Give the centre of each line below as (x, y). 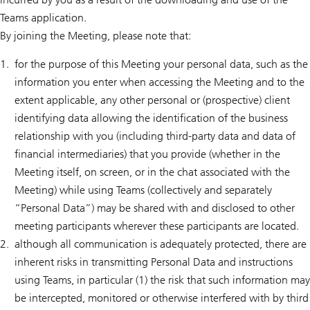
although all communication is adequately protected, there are (161, 244)
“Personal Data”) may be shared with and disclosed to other (155, 208)
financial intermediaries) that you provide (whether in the (147, 154)
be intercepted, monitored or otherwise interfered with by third (162, 298)
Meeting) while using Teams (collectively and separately (143, 190)
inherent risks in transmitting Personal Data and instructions (154, 262)
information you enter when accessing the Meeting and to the (159, 82)
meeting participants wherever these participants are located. (157, 226)
